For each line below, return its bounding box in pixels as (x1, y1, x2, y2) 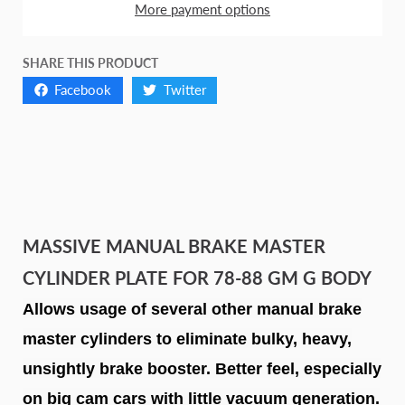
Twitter (163, 81, 206, 99)
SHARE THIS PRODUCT (23, 54, 158, 71)
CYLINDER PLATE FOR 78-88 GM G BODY (23, 266, 372, 288)
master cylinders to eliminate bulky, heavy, (23, 329, 352, 348)
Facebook (54, 81, 111, 99)
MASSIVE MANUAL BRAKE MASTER (23, 234, 325, 257)
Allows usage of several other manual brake (23, 299, 362, 318)
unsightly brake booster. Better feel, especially (23, 359, 381, 378)
